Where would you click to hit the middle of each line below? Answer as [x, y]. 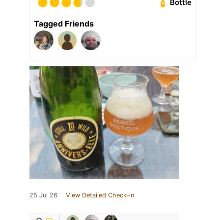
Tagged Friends [64, 23]
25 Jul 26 [43, 195]
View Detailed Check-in [100, 195]
